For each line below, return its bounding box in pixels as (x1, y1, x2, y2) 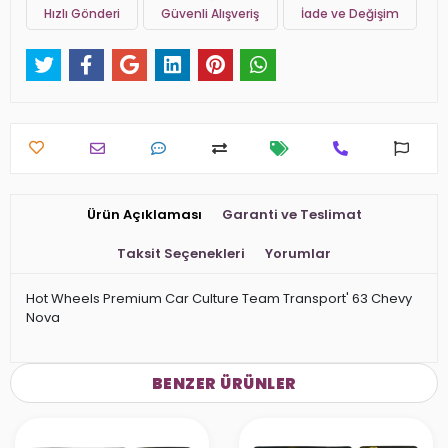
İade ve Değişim (300, 4, 399, 22)
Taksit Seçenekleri (117, 244, 245, 264)
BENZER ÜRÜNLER (151, 372, 297, 394)
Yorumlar (265, 244, 331, 264)
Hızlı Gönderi (44, 4, 121, 22)
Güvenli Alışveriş (161, 4, 260, 22)
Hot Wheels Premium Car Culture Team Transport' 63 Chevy (26, 289, 412, 309)
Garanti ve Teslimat (221, 205, 362, 225)
